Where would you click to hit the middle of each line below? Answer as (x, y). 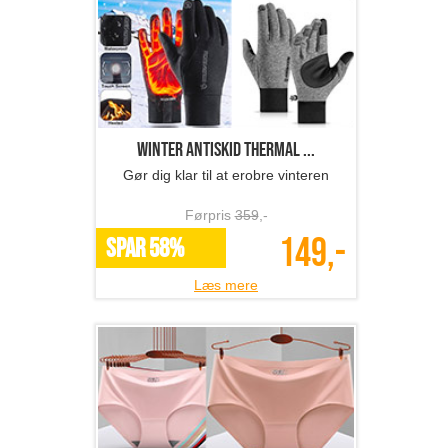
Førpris (209, 215)
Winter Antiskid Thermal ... (226, 150)
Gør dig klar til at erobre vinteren (226, 175)
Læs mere (226, 285)
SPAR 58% (145, 250)
